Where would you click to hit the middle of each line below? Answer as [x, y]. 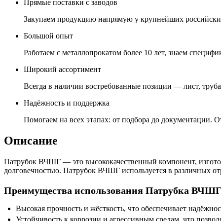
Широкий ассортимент [62, 69]
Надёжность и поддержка [67, 103]
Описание [31, 140]
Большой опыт [48, 36]
